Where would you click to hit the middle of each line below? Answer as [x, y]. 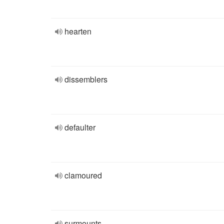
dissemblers [86, 79]
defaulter [80, 127]
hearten [78, 31]
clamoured [83, 175]
